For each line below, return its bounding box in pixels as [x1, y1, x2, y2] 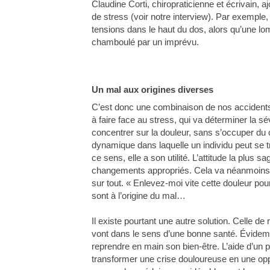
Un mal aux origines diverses [92, 84, 213, 95]
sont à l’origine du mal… [92, 190, 186, 201]
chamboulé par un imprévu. [92, 36, 199, 47]
